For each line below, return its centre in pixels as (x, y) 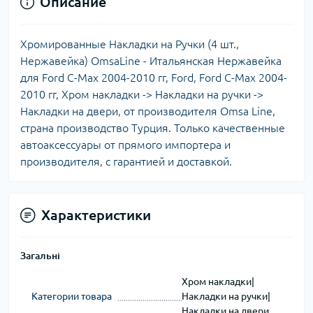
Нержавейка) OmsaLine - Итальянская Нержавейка (151, 61)
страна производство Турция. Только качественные (153, 128)
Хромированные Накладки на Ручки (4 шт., (130, 44)
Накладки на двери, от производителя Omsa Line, (148, 111)
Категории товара (72, 297)
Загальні (40, 256)
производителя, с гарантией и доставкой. (126, 162)
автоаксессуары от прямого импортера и (125, 145)
